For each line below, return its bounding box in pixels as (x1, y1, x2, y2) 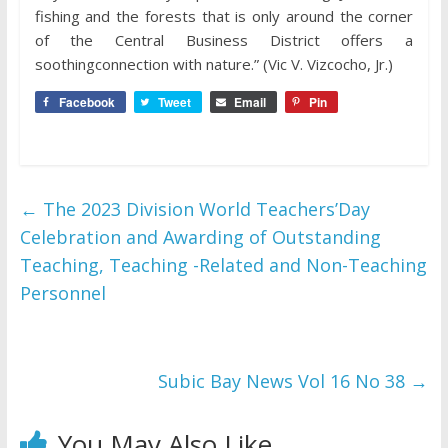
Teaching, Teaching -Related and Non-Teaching (19, 252, 427, 277)
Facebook (58, 92, 115, 111)
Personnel (19, 280, 106, 305)
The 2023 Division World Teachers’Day (37, 196, 370, 221)
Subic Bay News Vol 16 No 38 (158, 368, 411, 393)
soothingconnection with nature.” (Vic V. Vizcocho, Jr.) (34, 53, 393, 74)
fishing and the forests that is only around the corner (34, 5, 414, 26)
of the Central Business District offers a (34, 29, 414, 50)
